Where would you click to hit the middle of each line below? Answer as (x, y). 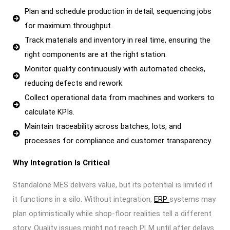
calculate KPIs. (49, 112)
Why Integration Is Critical (61, 163)
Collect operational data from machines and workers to (119, 98)
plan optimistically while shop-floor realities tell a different (112, 214)
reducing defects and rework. (74, 83)
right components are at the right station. (95, 54)
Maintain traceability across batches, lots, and (103, 126)
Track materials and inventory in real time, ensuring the (117, 40)
